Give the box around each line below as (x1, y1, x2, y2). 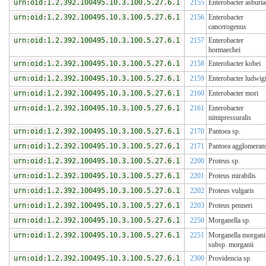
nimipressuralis (208, 113, 251, 122)
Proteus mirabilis (208, 172, 256, 180)
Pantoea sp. (208, 127, 240, 136)
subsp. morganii (208, 240, 254, 249)
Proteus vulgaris (208, 186, 254, 195)
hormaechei (208, 46, 240, 55)
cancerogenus (208, 23, 246, 31)
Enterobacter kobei (208, 59, 261, 68)
